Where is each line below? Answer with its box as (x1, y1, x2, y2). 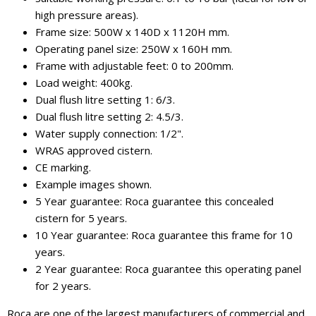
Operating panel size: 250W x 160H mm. (35, 42, 232, 56)
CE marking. (35, 160, 91, 174)
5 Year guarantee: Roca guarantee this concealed (35, 194, 274, 208)
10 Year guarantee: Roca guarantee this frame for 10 (35, 228, 293, 242)
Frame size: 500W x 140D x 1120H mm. (35, 25, 229, 39)
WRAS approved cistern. (35, 143, 152, 157)
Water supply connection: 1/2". (35, 126, 183, 140)
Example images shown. (35, 177, 152, 191)
